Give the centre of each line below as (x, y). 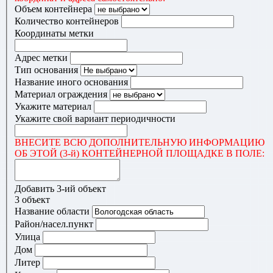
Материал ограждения (61, 94)
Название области (52, 211)
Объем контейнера (53, 9)
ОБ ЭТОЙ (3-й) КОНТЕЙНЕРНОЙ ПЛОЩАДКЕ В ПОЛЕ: (140, 154)
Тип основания (46, 70)
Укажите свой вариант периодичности (95, 119)
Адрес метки (41, 58)
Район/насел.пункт (54, 224)
